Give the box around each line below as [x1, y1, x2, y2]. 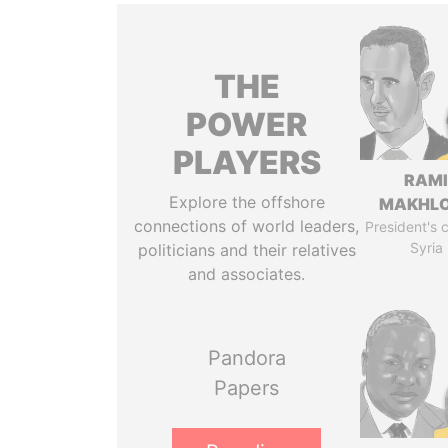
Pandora [207, 346, 286, 370]
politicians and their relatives [137, 240, 356, 260]
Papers [214, 376, 280, 400]
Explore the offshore [168, 192, 325, 212]
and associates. [188, 264, 306, 284]
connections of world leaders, [134, 216, 360, 236]
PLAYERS [172, 143, 321, 182]
